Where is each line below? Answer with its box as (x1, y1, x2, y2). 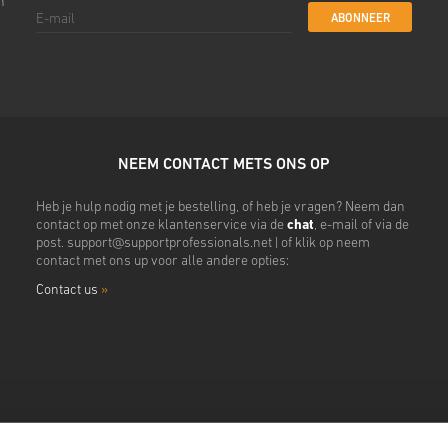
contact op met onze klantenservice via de (35, 218, 287, 233)
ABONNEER (330, 12, 390, 25)
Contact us (35, 283, 101, 298)
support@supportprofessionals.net (66, 236, 272, 251)
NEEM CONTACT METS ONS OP (117, 157, 330, 173)
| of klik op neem (271, 236, 370, 251)
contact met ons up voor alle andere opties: (35, 254, 289, 269)
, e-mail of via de (313, 218, 409, 233)
